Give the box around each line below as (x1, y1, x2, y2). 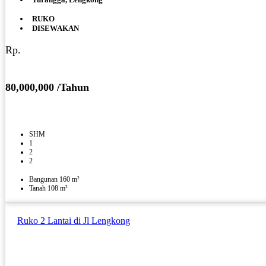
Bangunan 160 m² (29, 175, 80, 184)
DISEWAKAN (32, 23, 79, 33)
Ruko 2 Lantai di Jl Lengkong (17, 215, 130, 226)
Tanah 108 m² (29, 184, 68, 193)
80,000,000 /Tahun (5, 81, 89, 93)
